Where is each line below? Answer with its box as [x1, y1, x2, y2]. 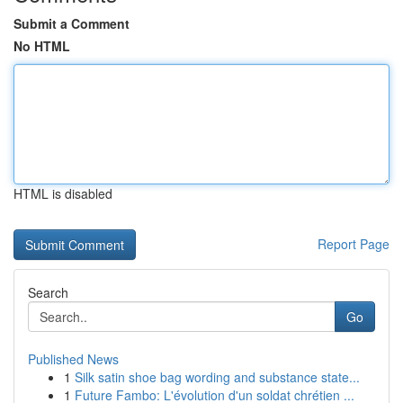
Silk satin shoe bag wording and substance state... [75, 368, 360, 386]
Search [28, 283, 68, 301]
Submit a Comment [13, 14, 130, 32]
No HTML [13, 37, 70, 55]
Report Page [318, 235, 390, 253]
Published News [28, 350, 119, 368]
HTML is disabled [13, 184, 112, 202]
